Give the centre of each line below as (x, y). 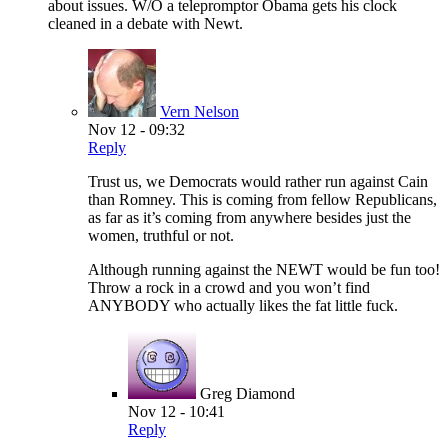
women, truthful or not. (161, 236)
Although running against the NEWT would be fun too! (264, 270)
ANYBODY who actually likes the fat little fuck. (243, 306)
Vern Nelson (199, 112)
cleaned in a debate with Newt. (145, 24)
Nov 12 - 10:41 (176, 412)
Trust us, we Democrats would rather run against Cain (258, 182)
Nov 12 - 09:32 (136, 130)
